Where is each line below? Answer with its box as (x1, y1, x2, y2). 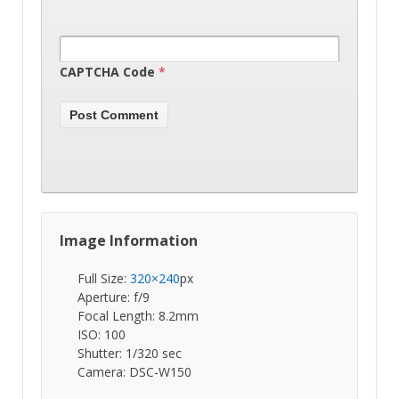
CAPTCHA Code (60, 63, 155, 81)
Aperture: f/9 (77, 289, 150, 306)
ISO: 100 (77, 326, 126, 344)
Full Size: (77, 270, 130, 288)
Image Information (60, 231, 198, 251)
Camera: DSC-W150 (77, 363, 191, 381)
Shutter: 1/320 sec (77, 345, 182, 362)
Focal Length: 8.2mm (77, 307, 199, 325)
